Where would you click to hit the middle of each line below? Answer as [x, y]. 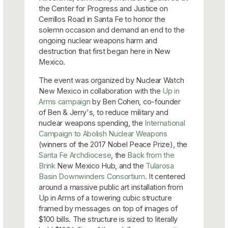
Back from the [151, 155]
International [165, 123]
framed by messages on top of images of [108, 208]
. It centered [165, 176]
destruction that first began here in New [105, 51]
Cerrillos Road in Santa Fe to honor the [102, 19]
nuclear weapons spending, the [92, 123]
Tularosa [160, 165]
